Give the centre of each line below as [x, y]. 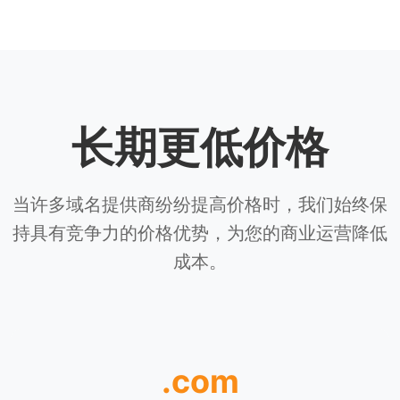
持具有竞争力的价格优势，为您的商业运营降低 [200, 233]
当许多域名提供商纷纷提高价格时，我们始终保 [200, 204]
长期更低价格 [200, 147]
